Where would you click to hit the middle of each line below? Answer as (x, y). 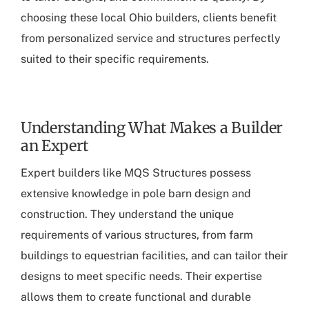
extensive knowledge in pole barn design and (136, 194)
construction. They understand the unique (127, 215)
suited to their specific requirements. (115, 59)
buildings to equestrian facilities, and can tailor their (154, 256)
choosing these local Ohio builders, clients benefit (149, 18)
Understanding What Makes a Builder (152, 128)
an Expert (55, 146)
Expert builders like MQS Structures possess (136, 173)
